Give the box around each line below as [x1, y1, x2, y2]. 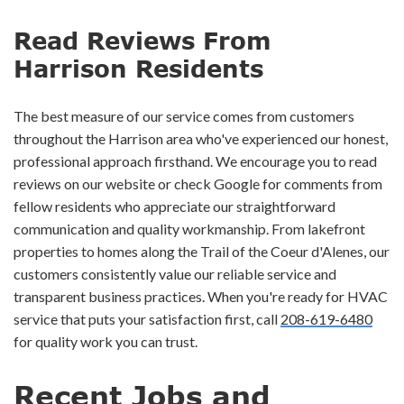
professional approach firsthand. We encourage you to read [14, 152, 377, 170]
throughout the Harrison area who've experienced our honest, [14, 130, 388, 148]
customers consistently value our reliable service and [14, 265, 336, 283]
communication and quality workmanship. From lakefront [14, 220, 365, 238]
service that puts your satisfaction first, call [14, 310, 280, 328]
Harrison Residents [14, 54, 263, 83]
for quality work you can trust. [14, 333, 197, 351]
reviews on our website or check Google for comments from [14, 175, 382, 193]
